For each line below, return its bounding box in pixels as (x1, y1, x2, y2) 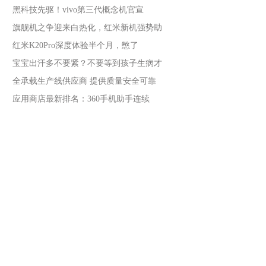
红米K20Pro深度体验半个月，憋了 (12, 41, 138, 50)
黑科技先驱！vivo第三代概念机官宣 (12, 5, 144, 14)
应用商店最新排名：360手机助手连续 (12, 94, 150, 103)
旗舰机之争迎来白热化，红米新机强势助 (12, 23, 162, 32)
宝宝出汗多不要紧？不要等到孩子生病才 (12, 59, 162, 68)
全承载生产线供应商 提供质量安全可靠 (12, 77, 156, 85)
